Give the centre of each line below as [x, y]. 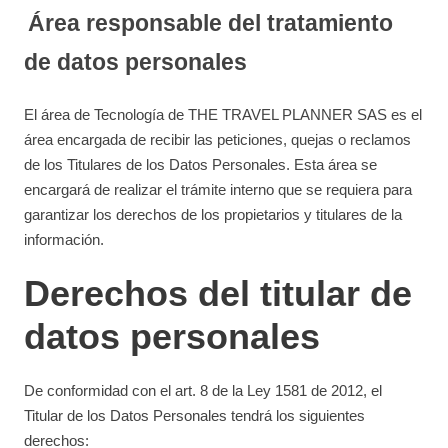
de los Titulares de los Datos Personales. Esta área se [201, 164]
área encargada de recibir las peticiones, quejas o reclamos [218, 139]
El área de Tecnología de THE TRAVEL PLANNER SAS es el [223, 114]
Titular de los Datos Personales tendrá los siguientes [195, 415]
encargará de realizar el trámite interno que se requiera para [218, 189]
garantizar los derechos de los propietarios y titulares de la [213, 214]
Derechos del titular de [218, 293]
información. [64, 239]
